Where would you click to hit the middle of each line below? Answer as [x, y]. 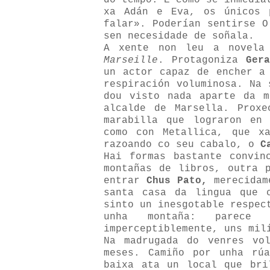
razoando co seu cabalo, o [182, 145]
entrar [125, 181]
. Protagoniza [202, 60]
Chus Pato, [177, 181]
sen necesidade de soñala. [179, 36]
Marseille [131, 60]
